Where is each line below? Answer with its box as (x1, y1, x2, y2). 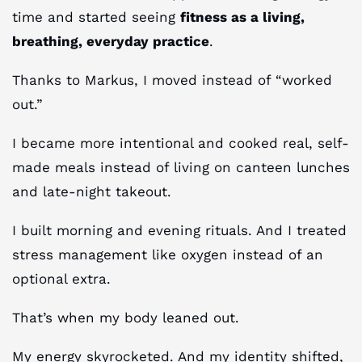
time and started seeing (12, 9, 180, 26)
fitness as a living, (180, 9, 305, 26)
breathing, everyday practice (12, 33, 209, 50)
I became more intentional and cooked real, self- (12, 135, 349, 152)
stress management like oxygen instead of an (12, 246, 323, 263)
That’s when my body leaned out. (12, 309, 239, 326)
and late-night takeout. (12, 183, 171, 200)
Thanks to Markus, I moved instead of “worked (12, 72, 332, 89)
